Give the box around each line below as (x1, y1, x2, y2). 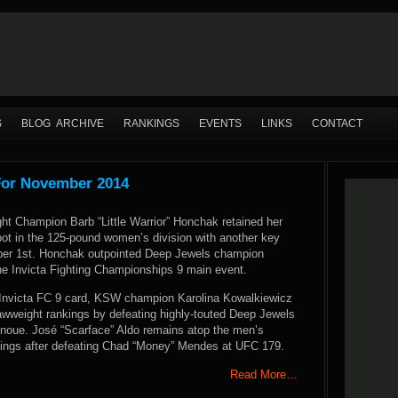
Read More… (230, 368, 298, 381)
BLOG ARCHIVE (21, 117, 104, 130)
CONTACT (312, 117, 362, 130)
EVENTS (199, 117, 242, 130)
